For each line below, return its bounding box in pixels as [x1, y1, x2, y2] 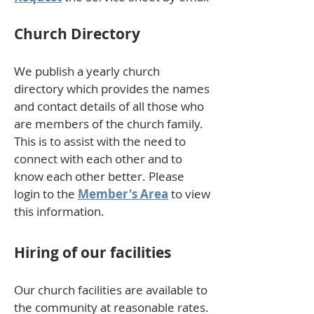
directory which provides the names [14, 81, 210, 97]
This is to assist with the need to [14, 133, 186, 149]
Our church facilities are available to [14, 282, 207, 298]
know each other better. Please [14, 168, 184, 184]
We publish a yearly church [14, 63, 160, 79]
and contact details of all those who [14, 98, 204, 114]
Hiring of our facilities [14, 243, 171, 263]
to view [168, 186, 210, 202]
